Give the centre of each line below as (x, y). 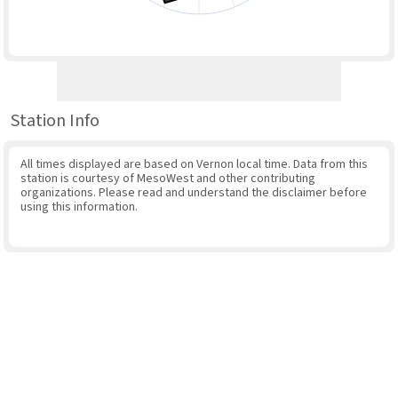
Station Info (55, 121)
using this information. (79, 207)
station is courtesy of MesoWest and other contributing (167, 179)
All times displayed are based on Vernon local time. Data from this (194, 165)
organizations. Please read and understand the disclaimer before (193, 193)
